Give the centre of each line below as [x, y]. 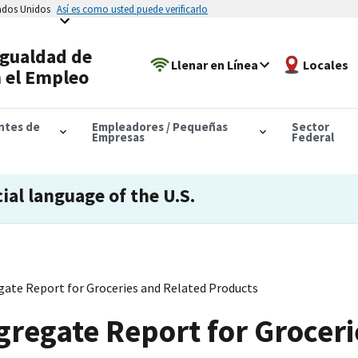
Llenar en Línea [215, 64]
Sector [310, 126]
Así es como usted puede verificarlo [132, 9]
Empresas [118, 137]
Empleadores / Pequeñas [159, 126]
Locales [326, 64]
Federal [312, 137]
